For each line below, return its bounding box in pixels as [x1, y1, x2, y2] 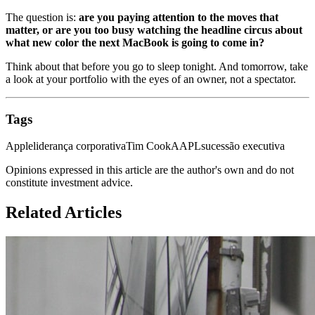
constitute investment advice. [6, 176, 133, 189]
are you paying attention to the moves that [79, 11, 278, 23]
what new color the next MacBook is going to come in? [6, 36, 264, 49]
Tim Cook [126, 140, 171, 153]
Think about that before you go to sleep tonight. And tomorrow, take [6, 60, 308, 72]
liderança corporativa [33, 140, 126, 153]
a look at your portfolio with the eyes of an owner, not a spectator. [6, 72, 296, 85]
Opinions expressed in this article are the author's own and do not [6, 164, 294, 176]
